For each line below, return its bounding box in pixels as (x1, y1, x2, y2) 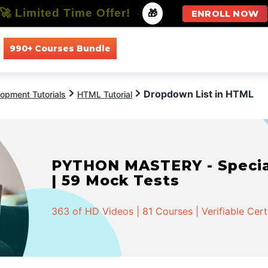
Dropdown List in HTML (144, 88, 254, 100)
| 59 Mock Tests (51, 172, 180, 189)
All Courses (128, 42, 174, 54)
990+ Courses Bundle (9, 42, 111, 54)
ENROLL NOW (191, 8, 258, 19)
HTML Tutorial (77, 89, 132, 99)
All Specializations (191, 42, 265, 54)
